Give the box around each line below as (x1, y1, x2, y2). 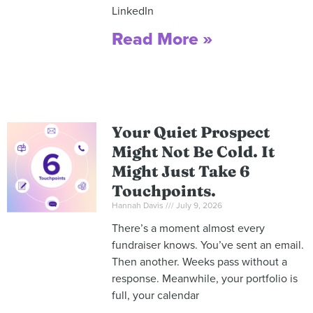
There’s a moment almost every (111, 221, 265, 236)
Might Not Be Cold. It (111, 142, 275, 162)
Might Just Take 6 (111, 161, 250, 182)
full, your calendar (111, 289, 199, 303)
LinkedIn (111, 4, 154, 19)
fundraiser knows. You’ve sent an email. (111, 238, 304, 253)
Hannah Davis (111, 201, 166, 211)
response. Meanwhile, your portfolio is (111, 272, 298, 286)
